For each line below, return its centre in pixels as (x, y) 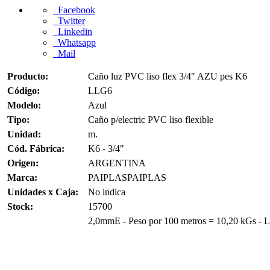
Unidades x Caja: (43, 192)
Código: (24, 91)
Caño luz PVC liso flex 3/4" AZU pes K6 (168, 76)
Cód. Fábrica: (36, 149)
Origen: (23, 163)
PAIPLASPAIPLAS (127, 177)
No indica (107, 192)
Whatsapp (74, 42)
